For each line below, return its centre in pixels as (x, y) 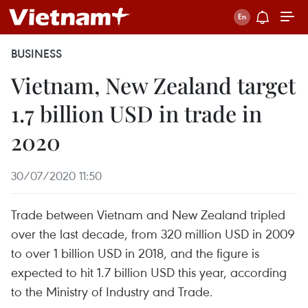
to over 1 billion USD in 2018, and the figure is (135, 253)
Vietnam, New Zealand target (153, 85)
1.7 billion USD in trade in (136, 113)
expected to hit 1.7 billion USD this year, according (149, 272)
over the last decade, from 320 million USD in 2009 (153, 233)
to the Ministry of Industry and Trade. (112, 291)
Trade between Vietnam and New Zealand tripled (148, 214)
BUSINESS (36, 54)
